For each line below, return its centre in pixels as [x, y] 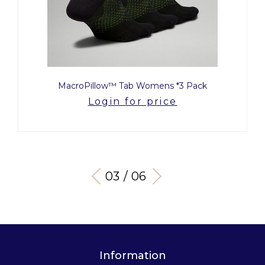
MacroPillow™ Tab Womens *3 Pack [132, 86]
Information [132, 256]
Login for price [132, 102]
